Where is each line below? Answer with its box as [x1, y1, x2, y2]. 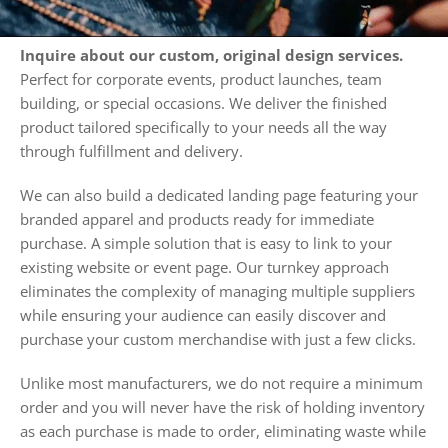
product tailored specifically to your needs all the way [20, 116, 387, 137]
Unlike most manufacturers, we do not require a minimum [20, 372, 423, 393]
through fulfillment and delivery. [20, 140, 243, 161]
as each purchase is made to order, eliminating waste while [20, 420, 426, 441]
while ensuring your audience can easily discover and [20, 304, 386, 325]
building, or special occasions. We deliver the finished [20, 92, 387, 113]
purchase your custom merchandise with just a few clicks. [20, 328, 416, 349]
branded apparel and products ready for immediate [20, 208, 374, 229]
